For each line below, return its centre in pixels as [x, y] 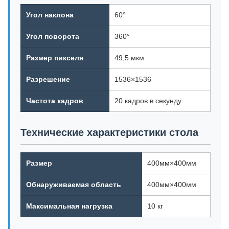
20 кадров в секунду [148, 101]
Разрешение [48, 79]
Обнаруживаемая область [74, 185]
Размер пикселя [55, 58]
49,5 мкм [129, 58]
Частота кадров [55, 101]
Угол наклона [50, 15]
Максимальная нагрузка [69, 206]
